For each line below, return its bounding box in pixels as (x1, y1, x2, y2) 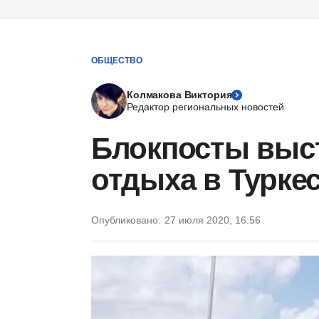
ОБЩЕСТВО (91, 55, 142, 66)
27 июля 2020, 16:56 (164, 214, 261, 226)
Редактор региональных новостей (127, 101, 284, 113)
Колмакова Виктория (127, 89, 232, 100)
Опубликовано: (91, 214, 161, 226)
